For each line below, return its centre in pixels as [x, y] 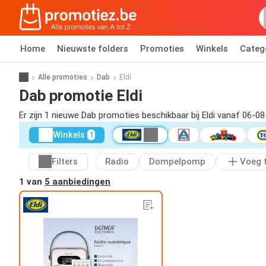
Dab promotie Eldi [81, 95]
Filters [65, 162]
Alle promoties [63, 77]
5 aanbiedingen [77, 181]
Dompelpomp [177, 162]
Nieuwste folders [93, 49]
